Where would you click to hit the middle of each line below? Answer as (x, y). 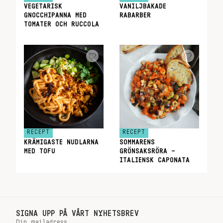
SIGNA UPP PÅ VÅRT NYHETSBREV (77, 214)
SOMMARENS (137, 142)
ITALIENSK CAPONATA (155, 160)
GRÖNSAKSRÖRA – (147, 151)
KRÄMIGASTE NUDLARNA (61, 142)
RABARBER (135, 15)
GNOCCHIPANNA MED (55, 15)
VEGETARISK (43, 6)
